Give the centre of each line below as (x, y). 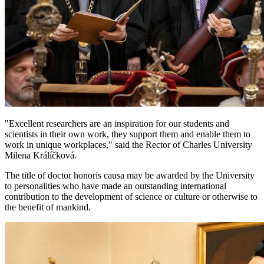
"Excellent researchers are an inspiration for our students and (117, 123)
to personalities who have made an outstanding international (115, 186)
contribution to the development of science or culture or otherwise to (131, 196)
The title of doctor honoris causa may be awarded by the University (130, 175)
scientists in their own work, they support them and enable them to (128, 134)
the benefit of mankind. (48, 207)
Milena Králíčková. (41, 155)
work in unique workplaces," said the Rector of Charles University (128, 144)
